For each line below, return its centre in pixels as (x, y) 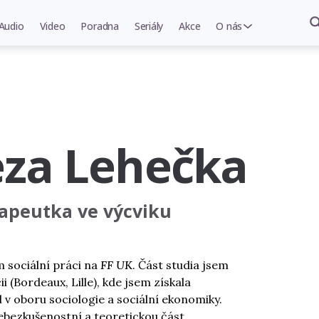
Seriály (149, 26)
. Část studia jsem (181, 265)
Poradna (100, 26)
